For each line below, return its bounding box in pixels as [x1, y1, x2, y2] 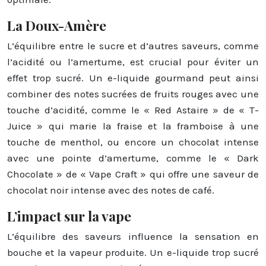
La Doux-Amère [7, 15, 106, 34]
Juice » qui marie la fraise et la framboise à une [7, 119, 259, 132]
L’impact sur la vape [7, 206, 131, 225]
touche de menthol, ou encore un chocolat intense [7, 135, 259, 148]
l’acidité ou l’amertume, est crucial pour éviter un [7, 55, 259, 68]
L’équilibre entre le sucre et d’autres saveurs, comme [7, 39, 259, 52]
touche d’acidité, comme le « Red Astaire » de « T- [7, 103, 259, 116]
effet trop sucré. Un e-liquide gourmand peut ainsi [7, 71, 259, 84]
